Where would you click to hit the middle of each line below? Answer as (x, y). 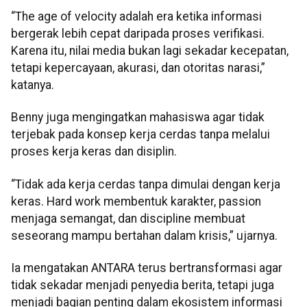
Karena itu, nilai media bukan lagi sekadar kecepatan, (150, 50)
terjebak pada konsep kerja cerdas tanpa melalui (140, 135)
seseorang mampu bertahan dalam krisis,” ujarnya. (144, 235)
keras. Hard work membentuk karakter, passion (136, 201)
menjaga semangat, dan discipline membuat (128, 218)
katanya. (33, 85)
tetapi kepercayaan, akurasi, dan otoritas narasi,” (138, 67)
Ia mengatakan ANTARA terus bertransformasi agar (147, 268)
